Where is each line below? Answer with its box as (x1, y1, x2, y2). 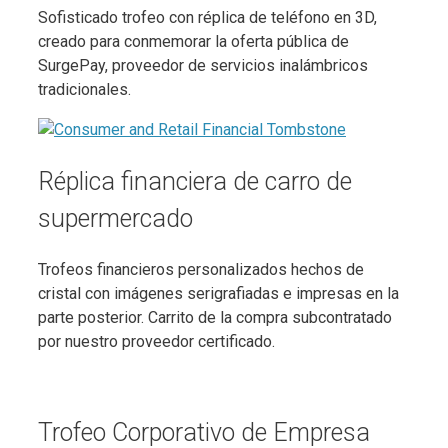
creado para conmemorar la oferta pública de (38, 32, 349, 51)
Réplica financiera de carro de (38, 166, 352, 196)
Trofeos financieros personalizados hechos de (38, 259, 364, 279)
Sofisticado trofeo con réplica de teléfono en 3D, (38, 8, 377, 27)
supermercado (38, 203, 193, 233)
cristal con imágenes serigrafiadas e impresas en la (38, 283, 399, 303)
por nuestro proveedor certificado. (38, 331, 275, 351)
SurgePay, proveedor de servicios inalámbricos (38, 56, 368, 75)
